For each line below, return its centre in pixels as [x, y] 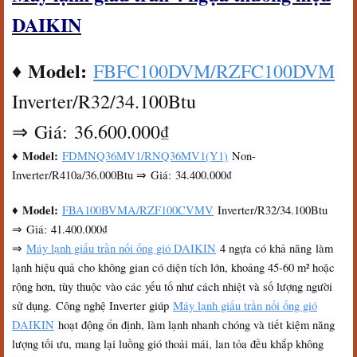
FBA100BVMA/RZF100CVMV [138, 210]
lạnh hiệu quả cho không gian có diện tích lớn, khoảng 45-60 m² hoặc [173, 267]
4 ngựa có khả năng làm [275, 248]
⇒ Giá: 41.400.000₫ [60, 229]
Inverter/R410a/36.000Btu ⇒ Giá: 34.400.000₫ [124, 175]
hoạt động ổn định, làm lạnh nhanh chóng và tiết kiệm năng [194, 325]
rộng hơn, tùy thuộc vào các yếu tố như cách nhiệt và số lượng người [172, 286]
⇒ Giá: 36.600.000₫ [91, 131]
